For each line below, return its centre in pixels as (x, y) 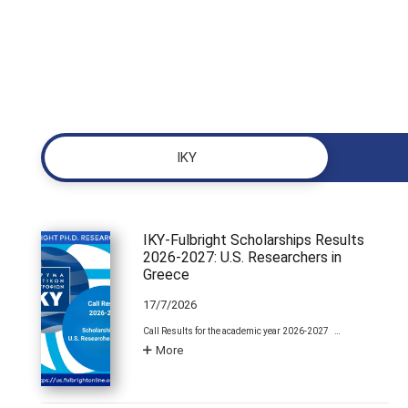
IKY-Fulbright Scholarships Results (254, 240)
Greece (167, 274)
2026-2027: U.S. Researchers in (243, 257)
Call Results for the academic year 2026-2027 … (242, 331)
